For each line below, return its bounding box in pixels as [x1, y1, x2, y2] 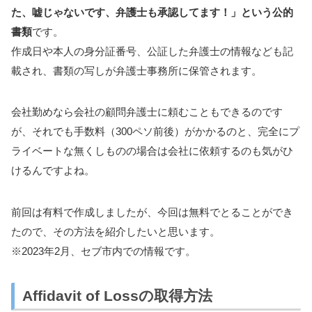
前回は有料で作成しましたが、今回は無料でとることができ [11, 205, 293, 218]
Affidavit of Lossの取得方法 [22, 287, 212, 304]
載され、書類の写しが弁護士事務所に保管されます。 [11, 64, 262, 77]
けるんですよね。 [11, 164, 95, 177]
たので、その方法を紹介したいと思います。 [11, 225, 220, 237]
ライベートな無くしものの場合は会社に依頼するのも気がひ [11, 145, 293, 157]
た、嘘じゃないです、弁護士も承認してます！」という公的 [11, 6, 293, 18]
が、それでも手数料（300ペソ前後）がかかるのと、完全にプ [11, 125, 299, 138]
